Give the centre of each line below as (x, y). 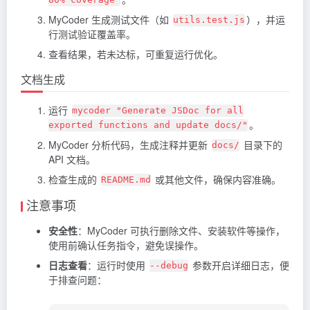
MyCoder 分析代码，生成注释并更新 (129, 144)
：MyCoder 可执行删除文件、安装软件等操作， (181, 230)
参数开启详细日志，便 (239, 265)
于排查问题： (77, 279)
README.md (126, 180)
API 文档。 (72, 159)
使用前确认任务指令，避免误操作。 (126, 245)
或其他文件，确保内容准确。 (217, 179)
